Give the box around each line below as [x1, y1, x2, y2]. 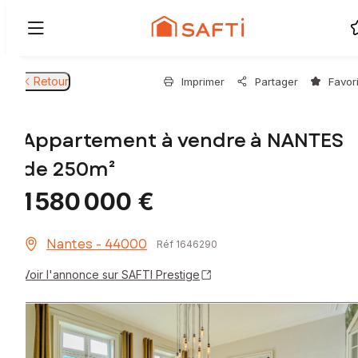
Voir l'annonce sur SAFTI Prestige [22, 268, 200, 282]
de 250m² [22, 155, 116, 184]
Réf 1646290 [157, 238, 217, 251]
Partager [255, 75, 298, 88]
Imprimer [181, 75, 225, 88]
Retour [34, 74, 69, 88]
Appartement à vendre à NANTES [22, 126, 344, 155]
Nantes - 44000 [46, 235, 147, 254]
